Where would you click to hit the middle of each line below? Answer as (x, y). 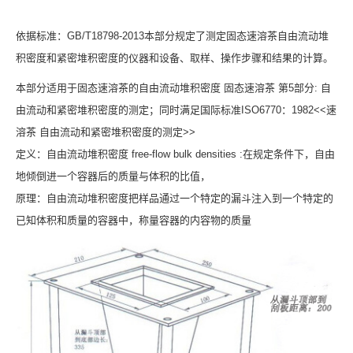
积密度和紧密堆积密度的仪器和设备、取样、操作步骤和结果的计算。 (175, 58)
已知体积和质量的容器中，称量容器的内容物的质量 (134, 221)
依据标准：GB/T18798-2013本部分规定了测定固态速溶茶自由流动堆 (172, 36)
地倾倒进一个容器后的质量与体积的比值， (113, 176)
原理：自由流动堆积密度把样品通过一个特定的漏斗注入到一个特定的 (175, 199)
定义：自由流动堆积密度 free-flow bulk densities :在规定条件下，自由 (175, 154)
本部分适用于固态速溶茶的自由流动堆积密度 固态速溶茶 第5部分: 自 (173, 88)
